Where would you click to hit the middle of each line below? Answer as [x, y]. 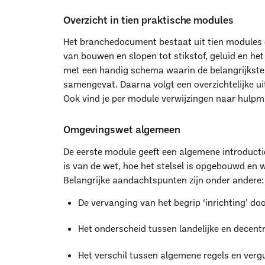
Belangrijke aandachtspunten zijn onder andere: [163, 180]
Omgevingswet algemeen [122, 129]
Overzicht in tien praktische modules [148, 19]
